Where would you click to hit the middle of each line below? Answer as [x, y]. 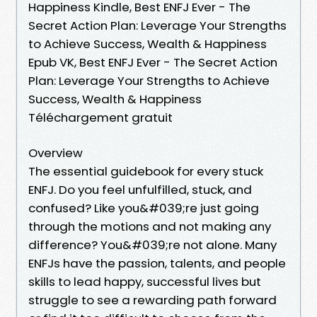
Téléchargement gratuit [100, 117]
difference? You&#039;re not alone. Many [152, 244]
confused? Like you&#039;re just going [144, 208]
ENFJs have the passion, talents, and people [157, 263]
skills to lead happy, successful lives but [145, 281]
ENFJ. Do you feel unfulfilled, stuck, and [140, 189]
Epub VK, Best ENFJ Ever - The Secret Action [153, 62]
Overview [56, 152]
